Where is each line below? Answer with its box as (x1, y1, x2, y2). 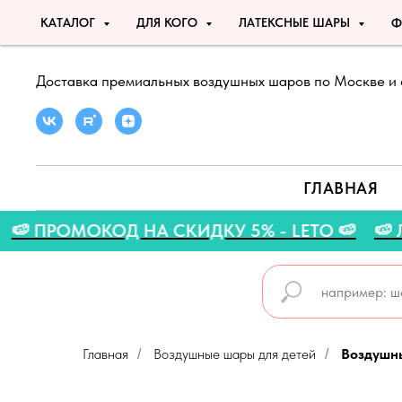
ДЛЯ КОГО (136, 15, 201, 30)
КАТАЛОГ (40, 15, 99, 30)
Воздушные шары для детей (153, 345, 316, 363)
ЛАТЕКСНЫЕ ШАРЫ (239, 15, 354, 30)
